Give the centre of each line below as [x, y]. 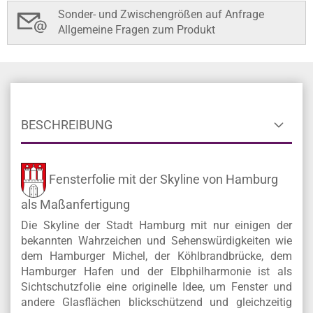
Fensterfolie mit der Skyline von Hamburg [162, 179]
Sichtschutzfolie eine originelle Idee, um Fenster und [156, 287]
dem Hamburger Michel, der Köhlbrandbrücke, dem [156, 256]
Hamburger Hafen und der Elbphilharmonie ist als [156, 271]
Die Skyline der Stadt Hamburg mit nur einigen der [156, 225]
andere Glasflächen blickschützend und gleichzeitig [156, 302]
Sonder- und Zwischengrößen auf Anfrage [161, 14]
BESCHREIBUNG [67, 125]
